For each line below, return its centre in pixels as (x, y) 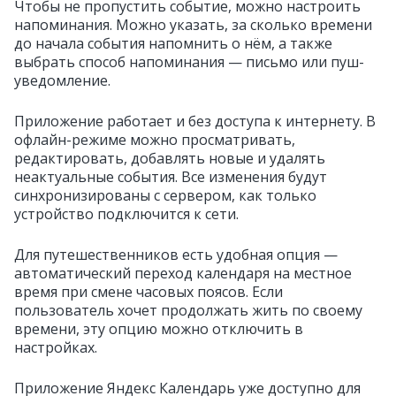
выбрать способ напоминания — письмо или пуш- (189, 62)
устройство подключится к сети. (126, 214)
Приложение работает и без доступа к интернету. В (195, 121)
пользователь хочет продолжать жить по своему (188, 310)
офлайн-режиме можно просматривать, (155, 140)
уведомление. (62, 80)
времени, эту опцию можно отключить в (159, 329)
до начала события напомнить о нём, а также (173, 43)
